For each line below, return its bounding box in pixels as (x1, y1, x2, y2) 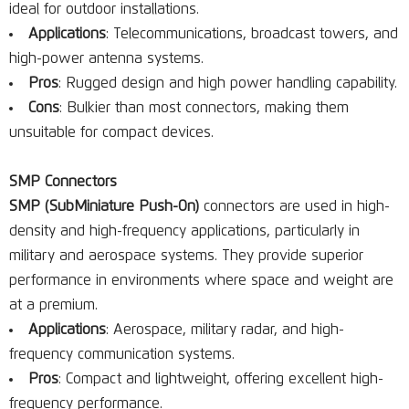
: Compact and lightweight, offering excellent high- (58, 372, 383, 386)
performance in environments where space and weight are (9, 273, 393, 288)
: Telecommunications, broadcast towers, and (106, 26, 398, 41)
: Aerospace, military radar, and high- (106, 322, 344, 337)
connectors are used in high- (199, 199, 390, 214)
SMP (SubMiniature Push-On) (9, 199, 199, 214)
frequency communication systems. (9, 347, 235, 362)
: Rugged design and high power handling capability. (58, 76, 397, 90)
